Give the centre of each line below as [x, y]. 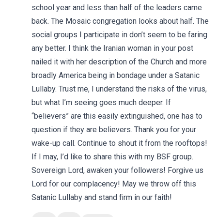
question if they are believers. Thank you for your [114, 130]
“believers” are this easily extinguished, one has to [117, 116]
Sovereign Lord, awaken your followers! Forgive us [118, 170]
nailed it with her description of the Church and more [119, 62]
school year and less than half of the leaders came [117, 8]
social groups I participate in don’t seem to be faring [120, 35]
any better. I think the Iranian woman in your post [113, 48]
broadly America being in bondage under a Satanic [116, 75]
